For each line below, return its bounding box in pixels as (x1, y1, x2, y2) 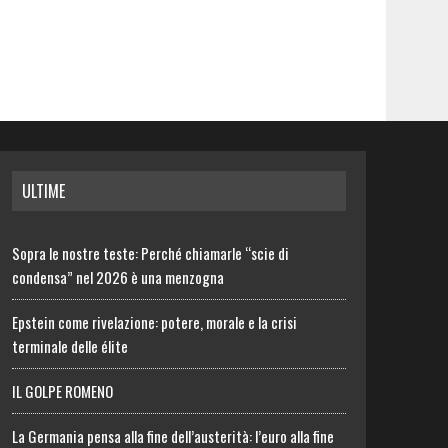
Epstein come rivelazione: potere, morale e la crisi (12, 311, 298, 333)
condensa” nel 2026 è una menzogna (12, 266, 225, 288)
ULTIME (22, 179, 66, 203)
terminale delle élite (12, 335, 129, 357)
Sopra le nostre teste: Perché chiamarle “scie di (12, 242, 290, 264)
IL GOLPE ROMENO (12, 380, 114, 402)
